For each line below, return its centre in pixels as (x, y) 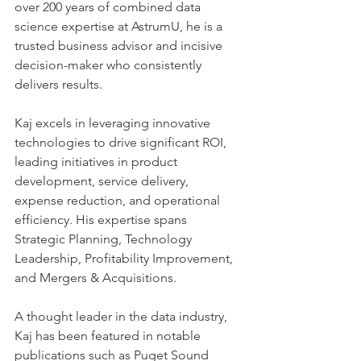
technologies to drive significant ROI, (122, 142)
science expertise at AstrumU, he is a (120, 26)
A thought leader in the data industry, (122, 316)
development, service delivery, (103, 180)
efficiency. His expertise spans (102, 219)
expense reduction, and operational (119, 200)
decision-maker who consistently (110, 64)
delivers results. (65, 84)
